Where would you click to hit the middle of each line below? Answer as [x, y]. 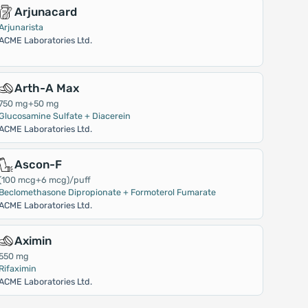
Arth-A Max [47, 88]
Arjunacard [46, 12]
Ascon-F [38, 164]
